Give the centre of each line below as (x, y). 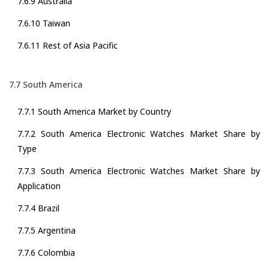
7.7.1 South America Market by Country (94, 112)
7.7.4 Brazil (38, 208)
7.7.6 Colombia (46, 253)
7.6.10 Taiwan (44, 23)
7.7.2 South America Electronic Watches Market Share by (139, 134)
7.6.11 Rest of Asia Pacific (68, 46)
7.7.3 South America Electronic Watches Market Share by (139, 171)
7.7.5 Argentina (47, 231)
